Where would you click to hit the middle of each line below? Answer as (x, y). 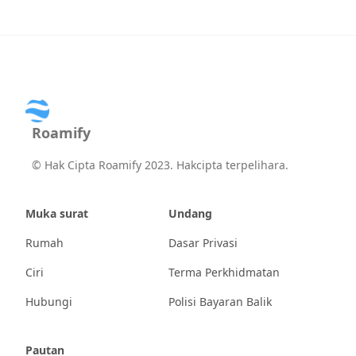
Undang (190, 214)
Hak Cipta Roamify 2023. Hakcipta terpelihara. (166, 165)
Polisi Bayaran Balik (220, 302)
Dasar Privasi (203, 243)
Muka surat (57, 214)
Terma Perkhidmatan (224, 273)
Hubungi (49, 302)
